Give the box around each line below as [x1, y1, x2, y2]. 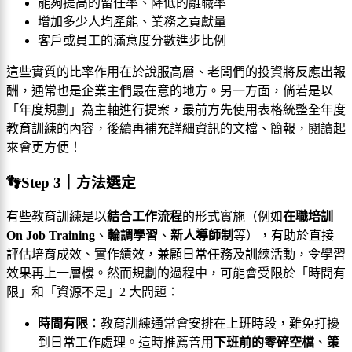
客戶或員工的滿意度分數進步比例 [38, 34, 226, 47]
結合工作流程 [107, 210, 182, 224]
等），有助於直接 [233, 229, 334, 243]
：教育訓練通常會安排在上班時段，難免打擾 [88, 317, 339, 331]
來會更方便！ [6, 141, 82, 154]
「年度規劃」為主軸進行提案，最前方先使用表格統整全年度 [6, 103, 346, 116]
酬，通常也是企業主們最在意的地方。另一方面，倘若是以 [6, 84, 333, 97]
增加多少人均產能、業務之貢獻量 [38, 15, 226, 28]
